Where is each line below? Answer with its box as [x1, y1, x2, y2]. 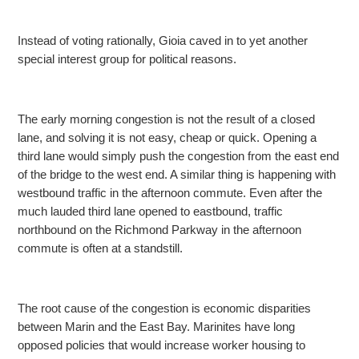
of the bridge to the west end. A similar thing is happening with [18, 167, 337, 181]
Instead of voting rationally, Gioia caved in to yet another [18, 34, 309, 47]
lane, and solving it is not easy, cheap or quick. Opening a [18, 131, 317, 144]
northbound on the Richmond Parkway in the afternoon [18, 223, 302, 236]
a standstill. [121, 241, 184, 255]
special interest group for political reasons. [18, 52, 237, 66]
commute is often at [18, 241, 122, 255]
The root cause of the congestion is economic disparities [18, 302, 312, 316]
